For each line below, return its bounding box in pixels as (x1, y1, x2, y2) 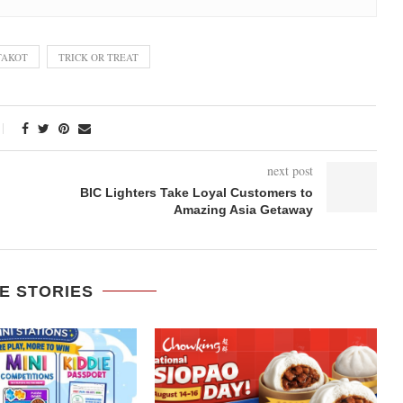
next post (266, 161, 313, 179)
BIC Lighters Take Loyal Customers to (79, 184, 313, 200)
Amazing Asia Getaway (173, 201, 313, 217)
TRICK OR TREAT (58, 49, 139, 64)
